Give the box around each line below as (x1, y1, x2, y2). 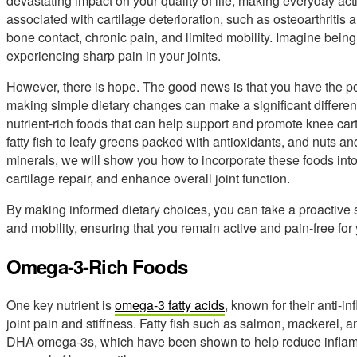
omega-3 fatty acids (115, 295, 225, 314)
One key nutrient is (6, 295, 115, 314)
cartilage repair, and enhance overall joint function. (6, 168, 290, 187)
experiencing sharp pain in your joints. (6, 45, 221, 65)
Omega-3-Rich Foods (6, 252, 187, 280)
